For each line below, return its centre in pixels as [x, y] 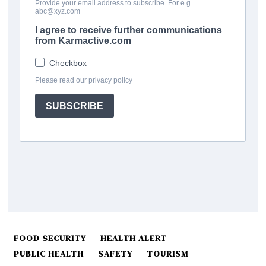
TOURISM [168, 254]
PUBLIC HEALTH [49, 254]
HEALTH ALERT [134, 238]
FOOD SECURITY [50, 238]
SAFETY [115, 254]
